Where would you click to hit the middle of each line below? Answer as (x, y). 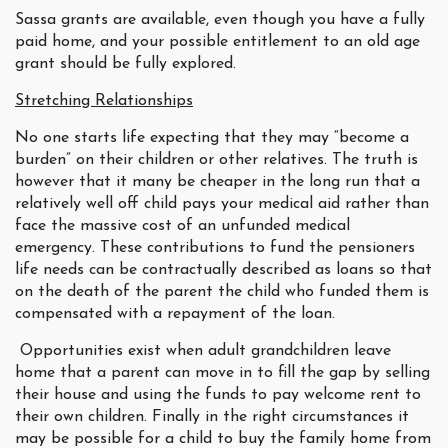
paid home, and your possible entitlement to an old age (217, 42)
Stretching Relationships (104, 101)
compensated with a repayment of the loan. (175, 314)
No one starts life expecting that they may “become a (212, 138)
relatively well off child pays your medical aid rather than (222, 204)
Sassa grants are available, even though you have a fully (220, 20)
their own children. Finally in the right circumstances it (212, 417)
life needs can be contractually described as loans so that (223, 270)
